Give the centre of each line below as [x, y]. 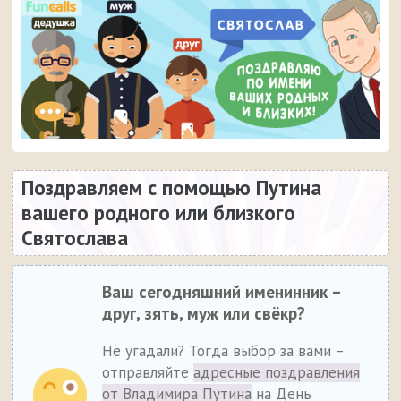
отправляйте [148, 373]
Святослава [75, 238]
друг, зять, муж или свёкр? [204, 314]
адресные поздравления [277, 373]
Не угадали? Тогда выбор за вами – [223, 351]
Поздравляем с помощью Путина [172, 188]
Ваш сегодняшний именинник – [222, 292]
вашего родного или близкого [159, 213]
